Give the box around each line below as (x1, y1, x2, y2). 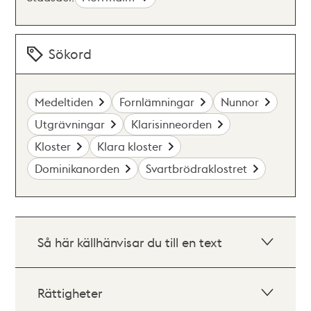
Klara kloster (97, 139, 163, 153)
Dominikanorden (35, 161, 120, 176)
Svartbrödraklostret (146, 161, 248, 176)
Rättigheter (37, 285, 103, 301)
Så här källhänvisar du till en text (37, 234, 223, 250)
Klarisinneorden (131, 117, 212, 131)
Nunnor (221, 94, 260, 109)
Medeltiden (35, 94, 94, 109)
